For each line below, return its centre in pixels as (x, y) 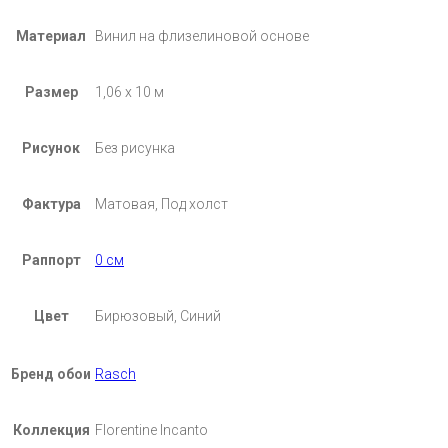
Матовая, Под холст (161, 204)
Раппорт (51, 260)
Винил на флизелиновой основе (202, 36)
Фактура (51, 204)
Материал (51, 36)
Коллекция (51, 430)
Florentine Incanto (151, 430)
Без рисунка (135, 148)
